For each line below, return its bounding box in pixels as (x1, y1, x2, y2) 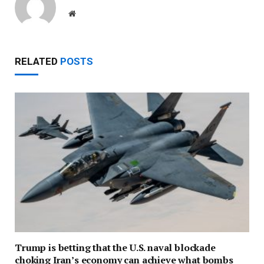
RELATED (15, 55, 60, 68)
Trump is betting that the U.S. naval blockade (15, 240, 216, 254)
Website (75, 9, 101, 18)
